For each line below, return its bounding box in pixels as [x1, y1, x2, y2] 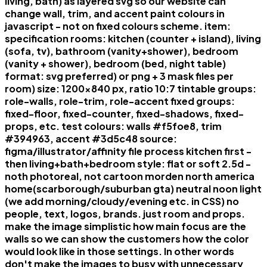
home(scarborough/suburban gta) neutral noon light [5, 182, 262, 195]
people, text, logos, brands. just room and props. [5, 207, 245, 220]
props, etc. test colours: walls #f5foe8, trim [5, 119, 222, 132]
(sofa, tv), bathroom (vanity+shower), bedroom [5, 44, 238, 57]
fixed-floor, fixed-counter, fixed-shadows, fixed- [5, 107, 244, 120]
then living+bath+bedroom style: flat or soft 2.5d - [5, 157, 251, 170]
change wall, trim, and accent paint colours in [5, 7, 225, 20]
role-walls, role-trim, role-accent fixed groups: [5, 94, 235, 107]
